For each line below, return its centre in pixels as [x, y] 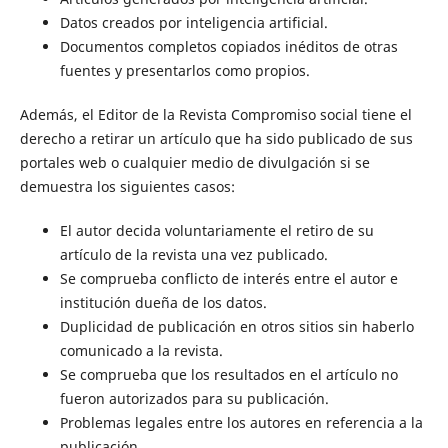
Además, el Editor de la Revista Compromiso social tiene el [215, 115]
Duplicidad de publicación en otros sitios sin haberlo [236, 327]
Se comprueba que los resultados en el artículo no [228, 375]
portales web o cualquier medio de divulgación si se [194, 163]
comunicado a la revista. [141, 351]
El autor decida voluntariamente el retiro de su [216, 231]
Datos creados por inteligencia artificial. [193, 23]
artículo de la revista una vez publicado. [193, 255]
